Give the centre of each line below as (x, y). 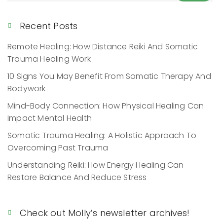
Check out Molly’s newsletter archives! (105, 213)
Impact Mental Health (50, 118)
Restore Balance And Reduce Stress (77, 177)
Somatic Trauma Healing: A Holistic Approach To (102, 135)
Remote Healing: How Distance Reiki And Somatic (103, 46)
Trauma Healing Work (49, 59)
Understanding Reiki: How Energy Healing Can (96, 165)
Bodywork (27, 88)
